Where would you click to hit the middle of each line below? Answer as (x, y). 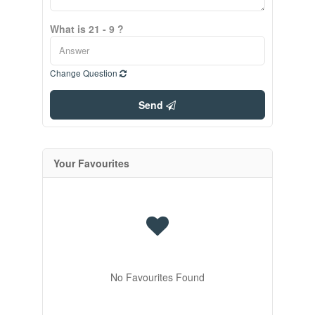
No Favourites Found (157, 277)
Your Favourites (91, 163)
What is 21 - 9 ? (86, 28)
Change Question (84, 72)
